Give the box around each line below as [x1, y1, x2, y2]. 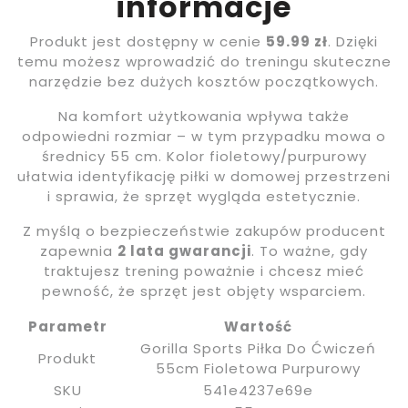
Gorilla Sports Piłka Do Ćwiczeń [139, 338, 376, 358]
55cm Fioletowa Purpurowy [155, 358, 361, 378]
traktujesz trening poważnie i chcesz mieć [44, 260, 364, 280]
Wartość [223, 316, 292, 336]
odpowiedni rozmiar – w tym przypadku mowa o [22, 126, 386, 146]
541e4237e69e [202, 380, 313, 400]
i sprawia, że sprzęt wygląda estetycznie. [47, 186, 361, 206]
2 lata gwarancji [117, 240, 251, 260]
